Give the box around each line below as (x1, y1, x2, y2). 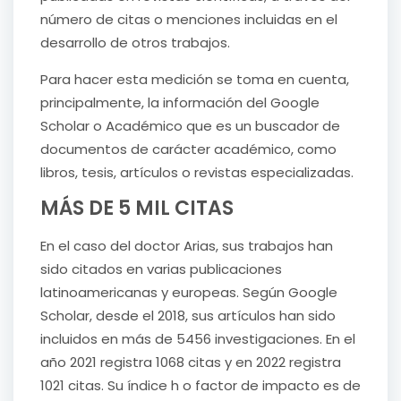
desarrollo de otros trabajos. (40, 33, 230, 53)
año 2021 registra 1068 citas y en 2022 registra (40, 352, 341, 371)
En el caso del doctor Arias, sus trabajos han (40, 235, 333, 255)
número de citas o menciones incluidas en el (40, 10, 337, 30)
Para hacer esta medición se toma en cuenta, (40, 69, 349, 89)
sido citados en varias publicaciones (40, 259, 282, 278)
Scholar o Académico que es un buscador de (40, 115, 340, 135)
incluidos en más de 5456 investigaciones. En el (40, 328, 355, 348)
